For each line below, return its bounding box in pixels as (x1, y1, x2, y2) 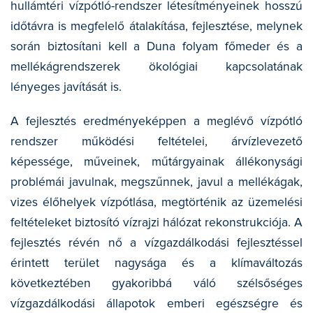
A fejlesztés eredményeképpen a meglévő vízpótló (10, 113, 303, 129)
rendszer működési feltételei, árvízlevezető (10, 133, 303, 149)
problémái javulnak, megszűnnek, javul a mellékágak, (10, 174, 303, 189)
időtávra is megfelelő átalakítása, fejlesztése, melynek (10, 18, 303, 34)
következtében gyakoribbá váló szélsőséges (10, 275, 303, 291)
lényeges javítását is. (10, 79, 122, 94)
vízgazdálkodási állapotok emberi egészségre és (10, 296, 303, 311)
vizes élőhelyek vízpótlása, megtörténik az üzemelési (10, 194, 303, 210)
